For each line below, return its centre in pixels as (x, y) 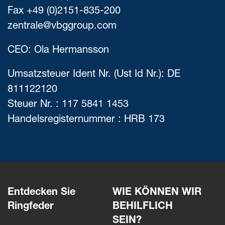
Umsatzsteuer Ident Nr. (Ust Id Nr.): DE (94, 75)
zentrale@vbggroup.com (62, 27)
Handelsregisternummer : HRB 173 (86, 120)
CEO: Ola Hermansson (58, 51)
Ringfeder (31, 207)
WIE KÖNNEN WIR (157, 193)
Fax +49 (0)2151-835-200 (64, 12)
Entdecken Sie (41, 193)
